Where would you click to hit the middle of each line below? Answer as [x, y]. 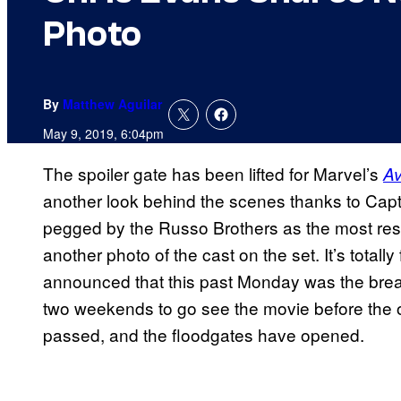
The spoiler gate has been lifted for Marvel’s [213, 174]
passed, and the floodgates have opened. [204, 335]
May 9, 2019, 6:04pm [103, 134]
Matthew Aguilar [112, 104]
